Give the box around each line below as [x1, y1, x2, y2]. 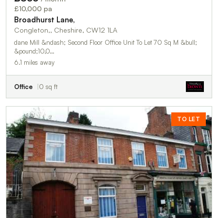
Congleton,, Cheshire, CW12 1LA [14, 25, 117, 34]
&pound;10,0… [14, 47, 54, 55]
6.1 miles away [14, 58, 54, 66]
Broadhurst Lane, [14, 15, 75, 24]
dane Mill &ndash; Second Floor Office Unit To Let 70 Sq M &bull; [14, 38, 123, 46]
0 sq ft [39, 82, 57, 91]
